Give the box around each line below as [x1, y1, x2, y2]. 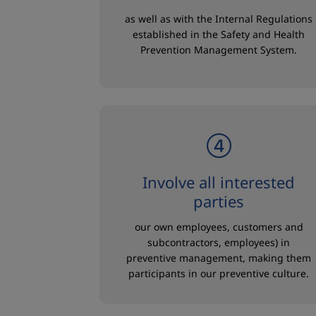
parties [193, 190, 244, 212]
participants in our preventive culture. [128, 267, 309, 280]
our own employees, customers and [134, 220, 303, 233]
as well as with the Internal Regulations [125, 12, 312, 25]
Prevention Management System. [140, 43, 297, 56]
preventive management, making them [126, 251, 311, 265]
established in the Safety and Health [133, 28, 305, 41]
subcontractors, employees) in [147, 236, 290, 249]
